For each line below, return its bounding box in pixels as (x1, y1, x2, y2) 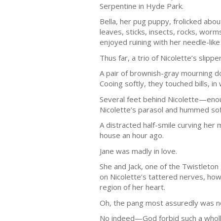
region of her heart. (100, 182, 165, 192)
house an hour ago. (100, 130, 164, 140)
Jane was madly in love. (100, 146, 177, 156)
